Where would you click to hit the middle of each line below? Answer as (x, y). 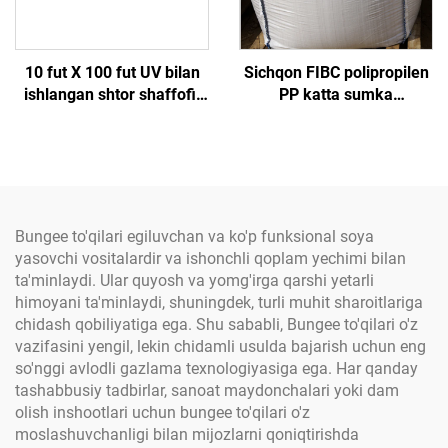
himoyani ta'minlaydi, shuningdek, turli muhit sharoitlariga (219, 302)
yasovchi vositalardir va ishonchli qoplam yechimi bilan (210, 258)
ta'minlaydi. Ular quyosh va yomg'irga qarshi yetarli (194, 280)
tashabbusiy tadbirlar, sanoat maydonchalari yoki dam (207, 390)
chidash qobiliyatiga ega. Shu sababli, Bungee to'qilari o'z (216, 324)
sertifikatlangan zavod (336, 116)
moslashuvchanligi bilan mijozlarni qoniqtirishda (187, 434)
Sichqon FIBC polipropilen (336, 72)
